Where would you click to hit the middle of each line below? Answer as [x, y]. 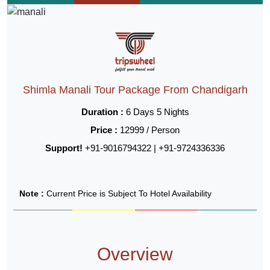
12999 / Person [150, 130]
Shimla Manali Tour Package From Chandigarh [135, 89]
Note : [33, 193]
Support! [64, 148]
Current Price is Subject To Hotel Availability [129, 193]
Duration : [102, 111]
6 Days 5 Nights [156, 111]
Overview [135, 254]
